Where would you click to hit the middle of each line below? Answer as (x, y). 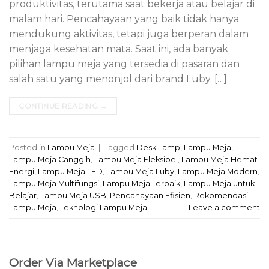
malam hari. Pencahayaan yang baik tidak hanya (124, 19)
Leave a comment (224, 207)
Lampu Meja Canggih (50, 159)
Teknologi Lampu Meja (104, 207)
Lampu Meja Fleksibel (136, 159)
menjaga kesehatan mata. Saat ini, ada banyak (119, 49)
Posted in (28, 147)
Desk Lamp (158, 147)
